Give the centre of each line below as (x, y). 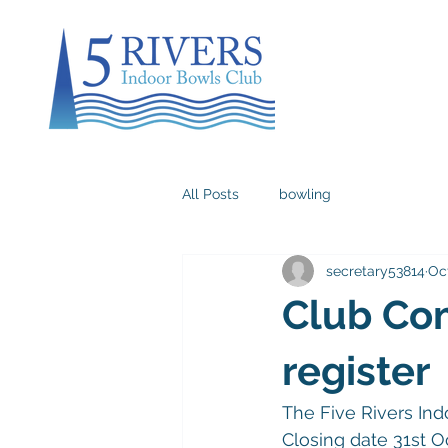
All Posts (210, 193)
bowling (305, 193)
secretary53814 (375, 270)
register (356, 370)
